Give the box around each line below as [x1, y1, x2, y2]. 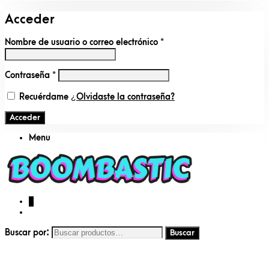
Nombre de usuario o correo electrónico [5, 37, 160, 48]
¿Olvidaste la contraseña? [71, 92, 175, 103]
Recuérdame [17, 92, 71, 103]
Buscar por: [5, 228, 49, 238]
